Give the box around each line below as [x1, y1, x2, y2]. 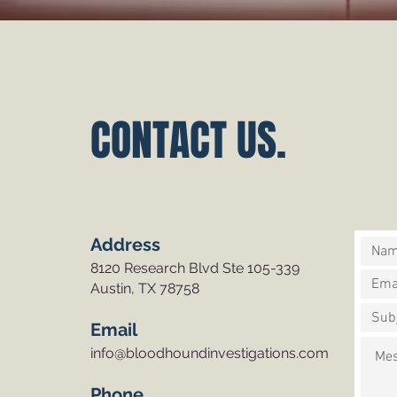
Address [90, 234, 160, 255]
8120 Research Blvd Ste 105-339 [90, 260, 300, 276]
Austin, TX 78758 [90, 280, 199, 297]
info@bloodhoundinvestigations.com [90, 345, 329, 362]
